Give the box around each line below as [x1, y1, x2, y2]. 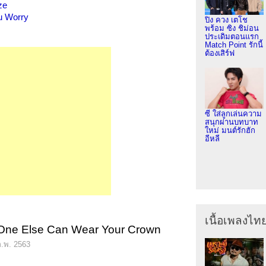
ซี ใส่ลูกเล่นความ [204, 109, 262, 118]
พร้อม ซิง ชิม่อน [204, 23, 259, 33]
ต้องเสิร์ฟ [204, 48, 235, 58]
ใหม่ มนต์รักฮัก [204, 125, 255, 135]
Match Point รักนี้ [204, 40, 263, 49]
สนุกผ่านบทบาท [204, 117, 258, 126]
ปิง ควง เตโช [204, 15, 248, 24]
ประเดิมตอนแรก [204, 31, 259, 41]
